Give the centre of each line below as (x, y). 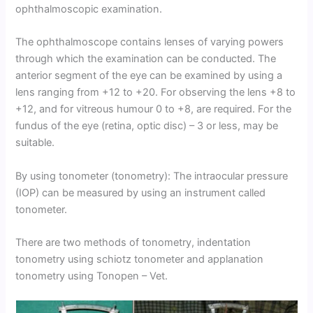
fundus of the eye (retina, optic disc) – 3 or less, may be (147, 126)
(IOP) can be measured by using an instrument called (141, 192)
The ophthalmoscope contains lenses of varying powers (150, 42)
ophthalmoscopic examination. (89, 9)
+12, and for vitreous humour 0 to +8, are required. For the (154, 109)
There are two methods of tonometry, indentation (133, 242)
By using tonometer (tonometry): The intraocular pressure (152, 176)
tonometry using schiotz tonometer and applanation (140, 259)
